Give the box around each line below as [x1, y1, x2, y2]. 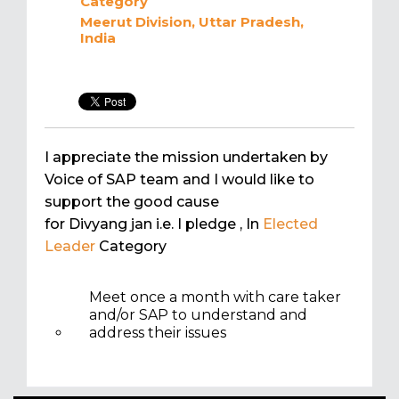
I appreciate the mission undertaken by [45, 149, 328, 167]
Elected [263, 216, 318, 233]
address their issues [89, 324, 226, 342]
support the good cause [45, 193, 219, 211]
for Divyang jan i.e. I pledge [45, 216, 240, 233]
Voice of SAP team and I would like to [45, 171, 314, 189]
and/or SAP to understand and [89, 306, 307, 324]
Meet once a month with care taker [89, 289, 341, 306]
